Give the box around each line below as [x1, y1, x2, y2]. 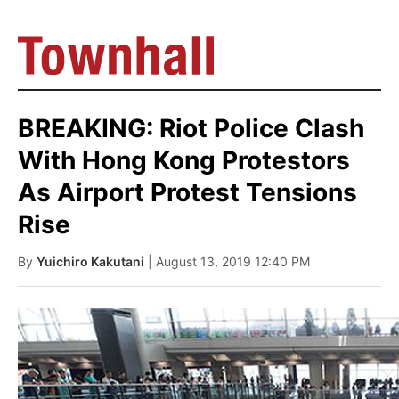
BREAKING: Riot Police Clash [18, 113, 364, 143]
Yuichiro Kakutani [37, 254, 144, 269]
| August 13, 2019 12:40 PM [148, 254, 310, 269]
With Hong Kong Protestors [18, 145, 350, 175]
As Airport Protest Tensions [18, 177, 357, 208]
